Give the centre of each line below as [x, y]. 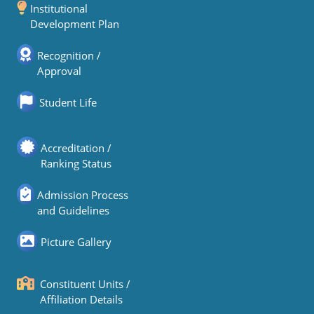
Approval [59, 71]
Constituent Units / [85, 284]
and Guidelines [73, 210]
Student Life [68, 102]
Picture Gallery [76, 242]
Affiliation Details [81, 299]
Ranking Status [76, 163]
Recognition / [69, 55]
